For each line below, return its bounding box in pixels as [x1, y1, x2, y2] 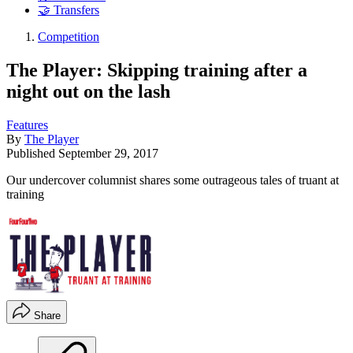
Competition [38, 30, 99, 44]
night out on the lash [6, 80, 170, 102]
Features [6, 117, 48, 132]
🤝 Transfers [38, 3, 99, 17]
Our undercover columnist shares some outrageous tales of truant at [6, 173, 339, 187]
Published [6, 146, 58, 160]
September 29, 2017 [58, 146, 158, 160]
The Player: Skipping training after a [6, 59, 307, 80]
